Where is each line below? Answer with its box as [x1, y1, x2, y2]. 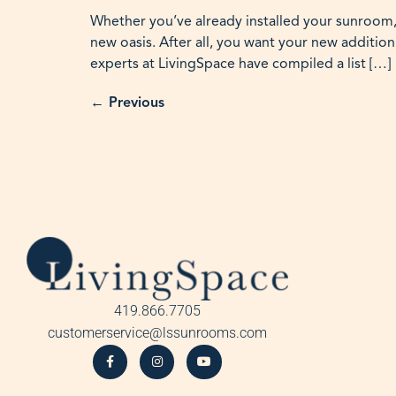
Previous [104, 93, 164, 111]
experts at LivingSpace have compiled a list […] [90, 54, 391, 72]
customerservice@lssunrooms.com [47, 324, 267, 341]
